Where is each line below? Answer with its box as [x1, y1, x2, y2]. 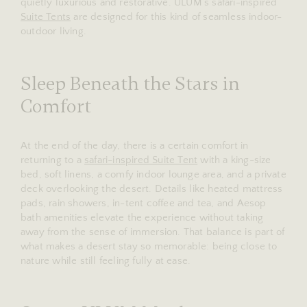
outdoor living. [21, 25, 86, 37]
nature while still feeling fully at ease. [21, 254, 191, 267]
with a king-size [197, 153, 271, 166]
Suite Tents [21, 10, 71, 23]
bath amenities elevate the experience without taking [21, 211, 264, 223]
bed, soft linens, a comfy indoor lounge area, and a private [21, 168, 286, 180]
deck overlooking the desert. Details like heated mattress [21, 182, 283, 195]
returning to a [21, 153, 84, 166]
